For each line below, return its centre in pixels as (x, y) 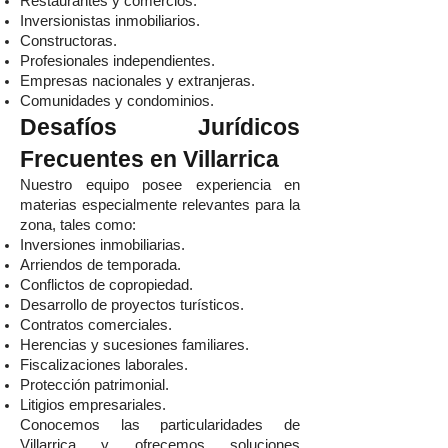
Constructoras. (68, 41)
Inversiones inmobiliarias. (102, 245)
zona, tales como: (78, 225)
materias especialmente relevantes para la (160, 205)
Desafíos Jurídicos (160, 127)
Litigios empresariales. (93, 405)
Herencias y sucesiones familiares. (134, 345)
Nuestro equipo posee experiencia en (160, 185)
